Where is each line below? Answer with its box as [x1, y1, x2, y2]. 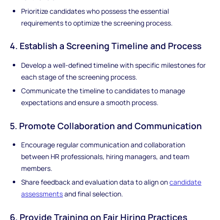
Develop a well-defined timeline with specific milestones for [21, 60, 206, 70]
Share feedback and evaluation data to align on [21, 177, 170, 187]
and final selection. [63, 189, 123, 199]
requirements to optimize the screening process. [21, 18, 173, 27]
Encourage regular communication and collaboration [21, 140, 186, 150]
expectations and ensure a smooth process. [21, 97, 159, 107]
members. [21, 164, 53, 173]
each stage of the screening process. [21, 72, 137, 82]
